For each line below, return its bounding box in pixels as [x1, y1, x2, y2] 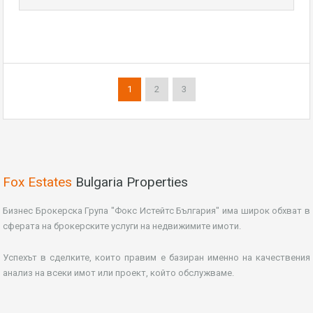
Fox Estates [3, 173, 72, 190]
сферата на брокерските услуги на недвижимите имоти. [3, 220, 241, 231]
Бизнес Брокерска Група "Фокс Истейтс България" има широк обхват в [3, 205, 310, 216]
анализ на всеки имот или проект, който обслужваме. [3, 267, 234, 278]
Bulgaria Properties [72, 173, 188, 190]
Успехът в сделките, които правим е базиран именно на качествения [3, 252, 310, 263]
